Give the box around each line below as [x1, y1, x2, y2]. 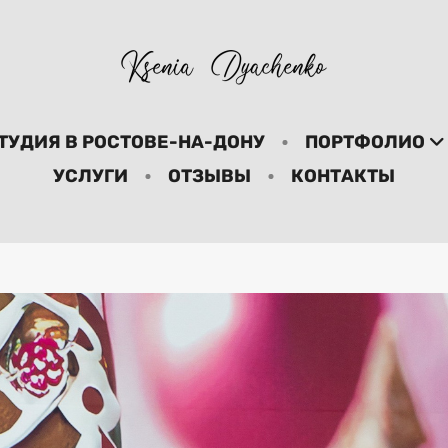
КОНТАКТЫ [291, 164, 395, 187]
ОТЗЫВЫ [168, 164, 251, 187]
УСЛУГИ [53, 164, 128, 187]
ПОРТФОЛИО [304, 130, 425, 153]
